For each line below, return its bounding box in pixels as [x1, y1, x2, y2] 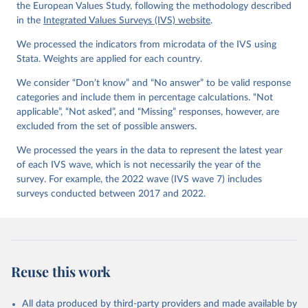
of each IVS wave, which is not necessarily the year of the [16, 160, 261, 170]
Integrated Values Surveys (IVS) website [43, 16, 210, 25]
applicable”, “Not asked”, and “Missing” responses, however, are [16, 107, 279, 117]
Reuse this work [11, 262, 111, 280]
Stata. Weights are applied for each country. [16, 54, 202, 64]
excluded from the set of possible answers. [16, 122, 197, 131]
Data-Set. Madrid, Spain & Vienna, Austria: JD [28, 8, 264, 17]
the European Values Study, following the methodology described [16, 1, 291, 11]
